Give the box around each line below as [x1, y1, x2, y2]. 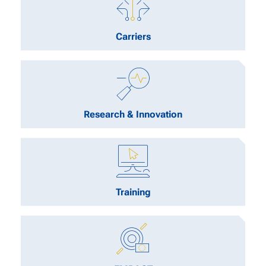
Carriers [115, 31, 151, 43]
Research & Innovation [84, 108, 182, 120]
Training [115, 186, 151, 198]
